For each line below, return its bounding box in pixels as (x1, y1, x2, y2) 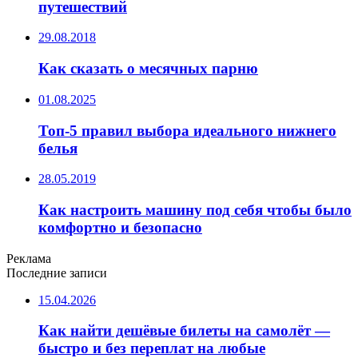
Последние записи (6, 265, 107, 280)
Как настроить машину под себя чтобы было (38, 201, 352, 219)
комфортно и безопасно (38, 219, 202, 237)
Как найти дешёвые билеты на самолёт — (38, 322, 330, 340)
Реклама (6, 251, 51, 265)
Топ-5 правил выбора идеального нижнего (38, 121, 336, 139)
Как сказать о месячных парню (38, 60, 258, 78)
